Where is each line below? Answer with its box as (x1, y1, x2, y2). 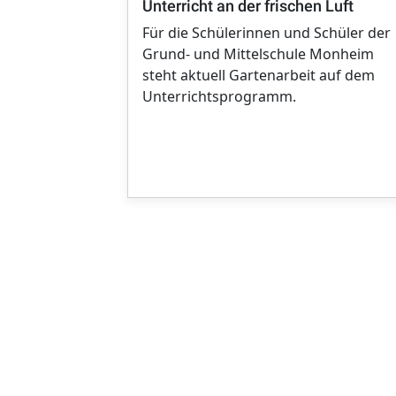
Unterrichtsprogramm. (142, 87, 296, 107)
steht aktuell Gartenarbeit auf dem (142, 65, 375, 86)
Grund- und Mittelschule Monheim (142, 44, 374, 65)
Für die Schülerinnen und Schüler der (142, 23, 391, 43)
